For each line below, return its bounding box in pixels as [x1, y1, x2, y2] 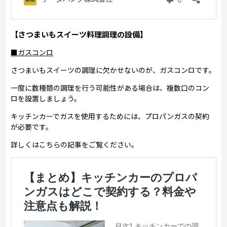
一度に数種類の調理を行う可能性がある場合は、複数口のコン [11, 82, 210, 93]
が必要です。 [11, 121, 53, 132]
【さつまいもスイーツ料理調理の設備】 [11, 28, 148, 40]
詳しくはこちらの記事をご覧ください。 [11, 139, 139, 149]
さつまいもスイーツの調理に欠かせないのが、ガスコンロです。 [11, 64, 216, 75]
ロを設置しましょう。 [11, 93, 82, 103]
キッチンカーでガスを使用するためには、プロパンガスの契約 [11, 110, 210, 121]
